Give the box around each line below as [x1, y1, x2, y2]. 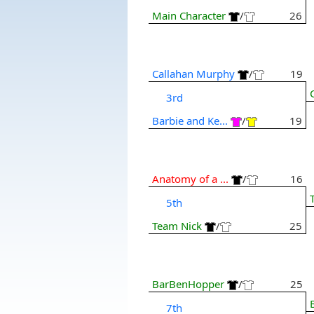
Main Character [151, 8, 226, 22]
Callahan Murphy [151, 67, 235, 81]
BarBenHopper [151, 277, 224, 292]
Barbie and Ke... [151, 113, 228, 128]
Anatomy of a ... [151, 172, 228, 186]
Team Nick [151, 218, 202, 233]
